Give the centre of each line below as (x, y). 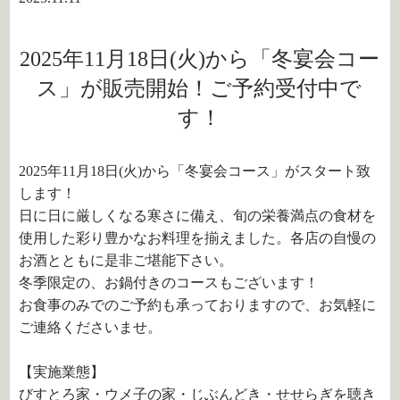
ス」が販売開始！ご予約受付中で (200, 88)
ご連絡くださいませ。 (91, 327)
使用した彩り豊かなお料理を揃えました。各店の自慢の (198, 238)
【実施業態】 (62, 372)
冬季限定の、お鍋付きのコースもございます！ (169, 283)
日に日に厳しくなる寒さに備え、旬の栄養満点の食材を (198, 216)
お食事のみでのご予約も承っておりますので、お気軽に (198, 305)
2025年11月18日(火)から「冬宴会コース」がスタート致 (195, 171)
